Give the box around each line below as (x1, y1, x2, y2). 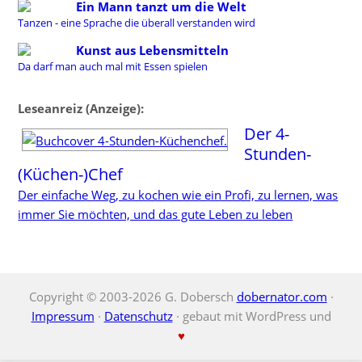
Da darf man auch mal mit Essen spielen (18, 59, 208, 74)
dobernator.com (236, 288, 327, 305)
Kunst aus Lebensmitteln (75, 42, 229, 59)
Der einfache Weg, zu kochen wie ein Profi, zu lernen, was (18, 186, 339, 203)
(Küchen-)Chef (18, 162, 124, 185)
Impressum (31, 308, 95, 325)
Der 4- (244, 122, 290, 145)
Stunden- (244, 142, 312, 165)
